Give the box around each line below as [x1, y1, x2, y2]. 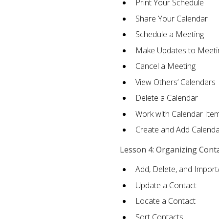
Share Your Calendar [135, 13, 208, 24]
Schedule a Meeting [135, 29, 204, 40]
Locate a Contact [135, 196, 196, 207]
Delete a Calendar [135, 92, 198, 104]
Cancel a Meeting [135, 61, 196, 72]
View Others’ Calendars [135, 76, 216, 88]
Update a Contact [135, 179, 197, 191]
